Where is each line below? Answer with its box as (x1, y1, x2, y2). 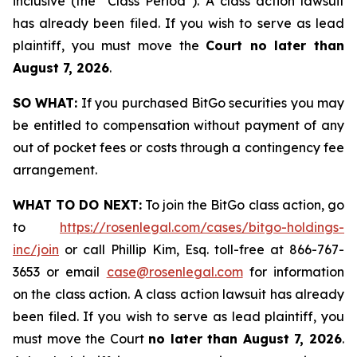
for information (242, 264, 345, 280)
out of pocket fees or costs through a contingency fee (13, 139, 344, 155)
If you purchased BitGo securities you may (77, 95, 344, 111)
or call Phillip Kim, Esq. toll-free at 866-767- (59, 241, 344, 257)
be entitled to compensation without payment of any (13, 117, 344, 133)
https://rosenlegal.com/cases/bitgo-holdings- (60, 219, 344, 235)
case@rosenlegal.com (106, 264, 243, 280)
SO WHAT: (13, 95, 78, 111)
